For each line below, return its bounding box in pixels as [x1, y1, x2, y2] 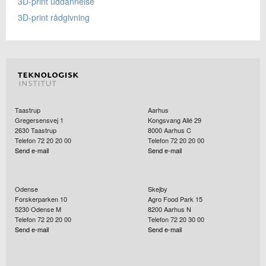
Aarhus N [164, 204, 191, 214]
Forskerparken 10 [15, 194, 67, 204]
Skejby [148, 184, 167, 194]
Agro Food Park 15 [148, 194, 202, 204]
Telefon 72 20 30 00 [148, 214, 204, 224]
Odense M [31, 204, 61, 214]
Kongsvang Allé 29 [148, 115, 201, 125]
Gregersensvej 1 [15, 115, 64, 125]
